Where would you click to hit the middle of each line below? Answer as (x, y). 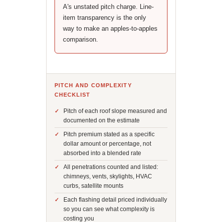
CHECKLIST (72, 95)
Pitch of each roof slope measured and (115, 111)
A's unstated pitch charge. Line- (108, 7)
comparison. (80, 39)
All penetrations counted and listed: (111, 167)
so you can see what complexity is (109, 209)
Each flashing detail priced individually (115, 200)
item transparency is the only (104, 18)
